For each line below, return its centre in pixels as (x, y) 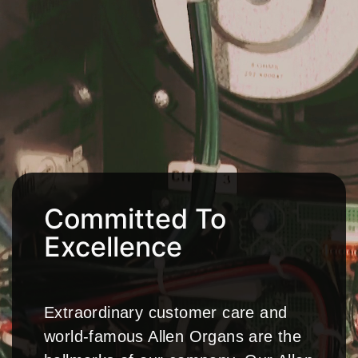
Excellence (113, 247)
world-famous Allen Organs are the (173, 336)
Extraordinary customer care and (166, 312)
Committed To (135, 219)
